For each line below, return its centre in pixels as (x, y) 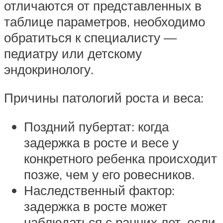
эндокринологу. (49, 69)
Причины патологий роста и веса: (104, 98)
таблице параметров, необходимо (105, 21)
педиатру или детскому (73, 53)
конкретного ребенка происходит (120, 158)
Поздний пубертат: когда (96, 126)
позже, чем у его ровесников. (109, 174)
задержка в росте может (96, 206)
